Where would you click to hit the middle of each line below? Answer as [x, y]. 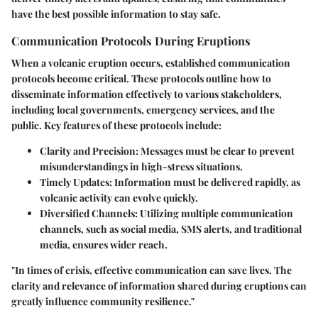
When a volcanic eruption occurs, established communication [151, 62]
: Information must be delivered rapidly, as [205, 182]
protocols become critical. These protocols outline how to [141, 78]
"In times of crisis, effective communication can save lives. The [152, 270]
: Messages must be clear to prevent [215, 150]
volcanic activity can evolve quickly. [119, 197]
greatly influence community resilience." [103, 301]
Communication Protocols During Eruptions [131, 40]
